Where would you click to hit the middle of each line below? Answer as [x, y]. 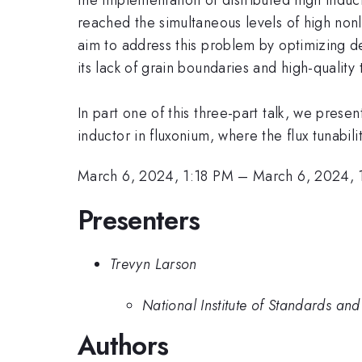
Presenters [139, 220]
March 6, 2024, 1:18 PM [156, 177]
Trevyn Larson [154, 265]
